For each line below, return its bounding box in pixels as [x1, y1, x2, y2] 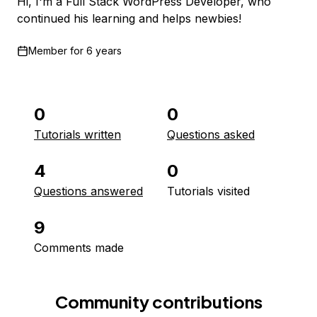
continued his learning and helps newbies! [17, 11, 241, 25]
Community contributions [54, 291, 263, 312]
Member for [28, 45, 83, 57]
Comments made [34, 241, 124, 255]
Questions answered [34, 184, 143, 198]
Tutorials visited [167, 184, 250, 198]
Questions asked [167, 127, 255, 142]
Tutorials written [34, 127, 121, 142]
